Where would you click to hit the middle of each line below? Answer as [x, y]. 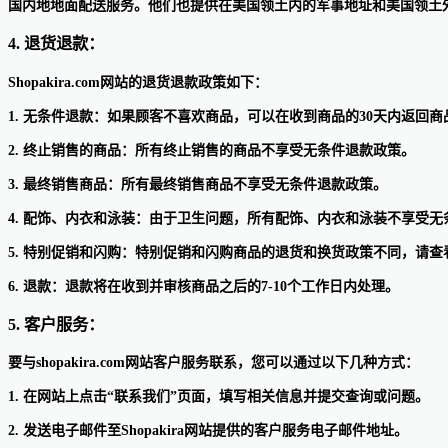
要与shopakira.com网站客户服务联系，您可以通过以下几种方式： [213, 363]
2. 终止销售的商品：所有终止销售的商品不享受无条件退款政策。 [211, 150]
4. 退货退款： [56, 44]
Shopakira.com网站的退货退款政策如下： [138, 82]
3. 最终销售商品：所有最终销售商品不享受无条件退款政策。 [197, 184]
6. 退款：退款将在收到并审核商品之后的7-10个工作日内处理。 [203, 286]
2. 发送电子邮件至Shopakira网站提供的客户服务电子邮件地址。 [208, 431]
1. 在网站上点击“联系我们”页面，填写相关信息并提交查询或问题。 [218, 397]
